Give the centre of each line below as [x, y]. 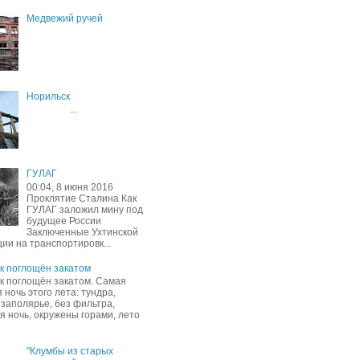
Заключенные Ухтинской [82, 232]
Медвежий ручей [64, 18]
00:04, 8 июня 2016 [70, 187]
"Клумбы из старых [70, 351]
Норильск [48, 96]
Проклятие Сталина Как [81, 198]
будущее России [63, 221]
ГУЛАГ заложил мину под [84, 209]
